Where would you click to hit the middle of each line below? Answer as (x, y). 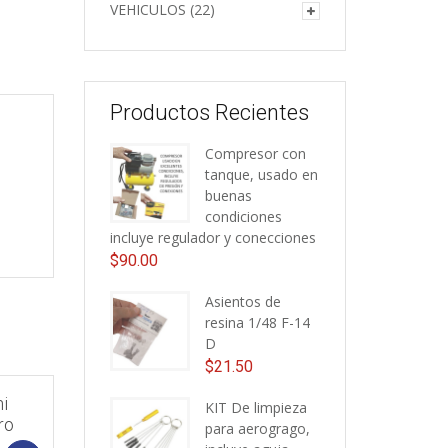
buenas (228, 196)
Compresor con (255, 154)
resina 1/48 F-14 (257, 323)
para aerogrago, (257, 429)
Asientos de (242, 302)
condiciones (243, 217)
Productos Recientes (209, 113)
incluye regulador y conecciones (212, 238)
